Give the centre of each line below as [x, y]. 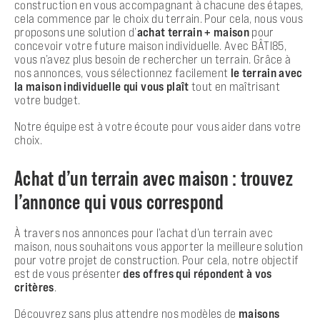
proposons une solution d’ [76, 32]
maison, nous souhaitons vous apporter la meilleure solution [159, 246]
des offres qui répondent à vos [197, 273]
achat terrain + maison [193, 32]
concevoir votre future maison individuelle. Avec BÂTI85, [151, 45]
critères [34, 287]
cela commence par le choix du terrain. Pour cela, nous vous [159, 18]
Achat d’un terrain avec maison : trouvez [154, 177]
